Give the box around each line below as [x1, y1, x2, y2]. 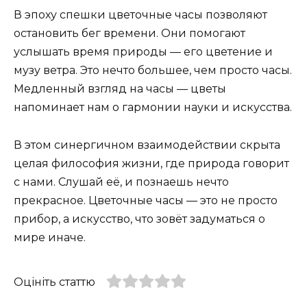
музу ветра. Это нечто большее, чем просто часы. [14, 64, 292, 77]
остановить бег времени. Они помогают [14, 27, 245, 40]
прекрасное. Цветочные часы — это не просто [14, 193, 278, 207]
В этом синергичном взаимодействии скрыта [14, 138, 280, 151]
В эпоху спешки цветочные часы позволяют [14, 8, 267, 22]
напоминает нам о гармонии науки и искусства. [14, 101, 292, 114]
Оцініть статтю [14, 275, 95, 288]
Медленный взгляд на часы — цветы [14, 82, 226, 96]
